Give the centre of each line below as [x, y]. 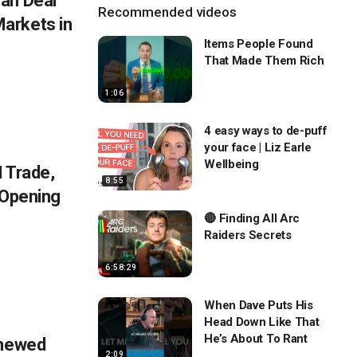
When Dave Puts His [259, 305]
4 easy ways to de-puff [266, 131]
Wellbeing [231, 165]
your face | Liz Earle [258, 148]
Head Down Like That [262, 322]
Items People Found [259, 44]
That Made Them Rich [264, 61]
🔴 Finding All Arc [252, 218]
